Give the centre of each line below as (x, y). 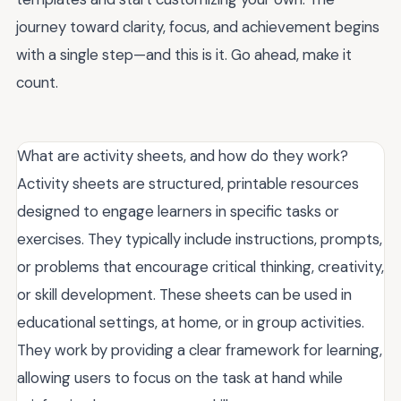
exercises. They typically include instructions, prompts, (200, 239)
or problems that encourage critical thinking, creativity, (200, 267)
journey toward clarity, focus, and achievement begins (198, 27)
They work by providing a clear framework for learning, (200, 350)
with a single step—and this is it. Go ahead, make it (184, 55)
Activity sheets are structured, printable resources (188, 184)
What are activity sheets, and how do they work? (183, 156)
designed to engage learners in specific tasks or (178, 212)
